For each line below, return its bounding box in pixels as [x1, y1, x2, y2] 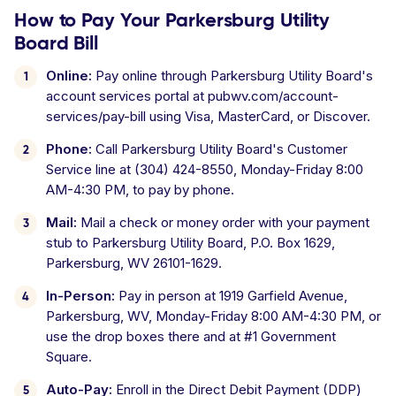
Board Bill [14, 31, 98, 55]
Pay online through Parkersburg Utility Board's [92, 67, 373, 84]
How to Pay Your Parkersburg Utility [14, 8, 331, 32]
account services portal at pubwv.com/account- [46, 88, 339, 104]
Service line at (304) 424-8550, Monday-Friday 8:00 [46, 161, 363, 178]
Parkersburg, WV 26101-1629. [46, 255, 222, 271]
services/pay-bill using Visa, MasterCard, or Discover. [46, 108, 370, 125]
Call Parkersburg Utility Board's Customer [92, 141, 347, 157]
